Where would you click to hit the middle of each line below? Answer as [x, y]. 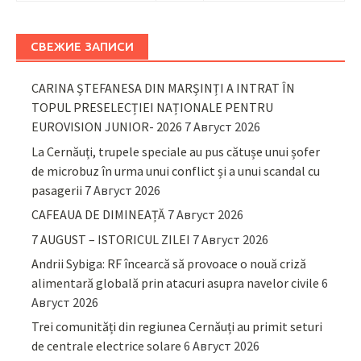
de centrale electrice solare [107, 346]
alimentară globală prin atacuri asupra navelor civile [176, 282]
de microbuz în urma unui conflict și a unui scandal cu [176, 170]
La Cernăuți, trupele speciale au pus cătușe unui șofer [176, 151]
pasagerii [57, 190]
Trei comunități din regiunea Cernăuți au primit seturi [177, 327]
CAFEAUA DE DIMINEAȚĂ [99, 215]
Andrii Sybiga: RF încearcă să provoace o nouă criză [169, 263]
